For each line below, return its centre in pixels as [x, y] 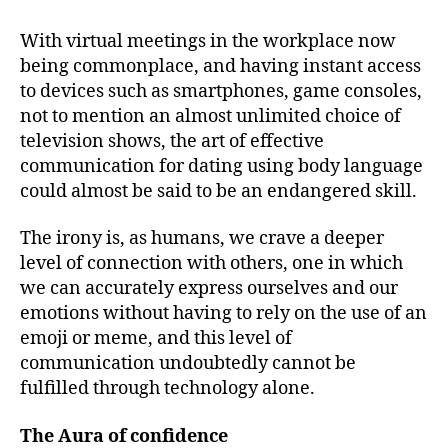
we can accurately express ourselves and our [209, 289]
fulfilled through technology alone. [167, 389]
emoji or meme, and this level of [156, 339]
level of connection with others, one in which [211, 264]
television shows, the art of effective [172, 141]
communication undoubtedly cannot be [188, 364]
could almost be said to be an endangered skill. [220, 191]
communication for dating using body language [221, 166]
